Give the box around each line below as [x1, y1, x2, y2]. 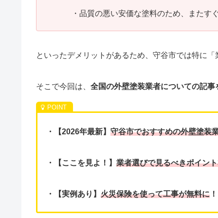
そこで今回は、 [36, 82, 91, 91]
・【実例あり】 [46, 189, 101, 198]
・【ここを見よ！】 [46, 158, 116, 167]
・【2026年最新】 [46, 127, 110, 136]
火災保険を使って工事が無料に [101, 189, 210, 198]
